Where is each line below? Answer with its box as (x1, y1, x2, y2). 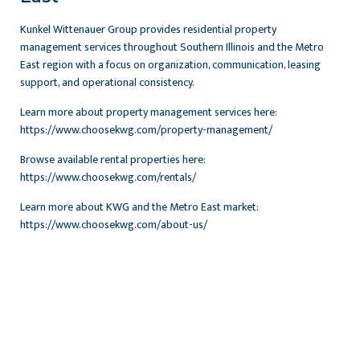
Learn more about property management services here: (20, 103, 277, 122)
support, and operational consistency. (20, 73, 194, 92)
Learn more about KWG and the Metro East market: (20, 198, 259, 217)
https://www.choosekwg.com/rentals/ (20, 168, 196, 187)
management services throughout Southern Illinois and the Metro (20, 38, 324, 57)
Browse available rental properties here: (20, 150, 206, 170)
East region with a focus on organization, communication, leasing (20, 55, 321, 75)
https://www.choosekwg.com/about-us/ (20, 215, 207, 235)
